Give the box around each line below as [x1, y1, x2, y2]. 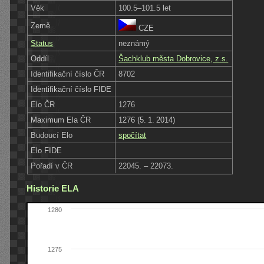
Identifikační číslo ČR [31, 69, 105, 78]
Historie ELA [27, 183, 79, 193]
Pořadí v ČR [31, 161, 73, 170]
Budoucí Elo [31, 130, 73, 140]
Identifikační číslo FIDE [31, 84, 112, 94]
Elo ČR [31, 100, 55, 109]
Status [31, 38, 54, 48]
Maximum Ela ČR [31, 115, 91, 124]
